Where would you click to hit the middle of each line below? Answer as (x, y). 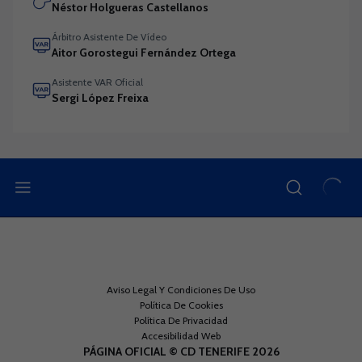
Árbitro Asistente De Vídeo (109, 37)
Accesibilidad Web (181, 336)
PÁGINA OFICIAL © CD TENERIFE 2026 (181, 352)
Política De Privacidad (181, 321)
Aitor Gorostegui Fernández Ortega (144, 53)
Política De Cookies (181, 305)
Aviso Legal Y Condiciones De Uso (181, 290)
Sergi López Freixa (100, 98)
